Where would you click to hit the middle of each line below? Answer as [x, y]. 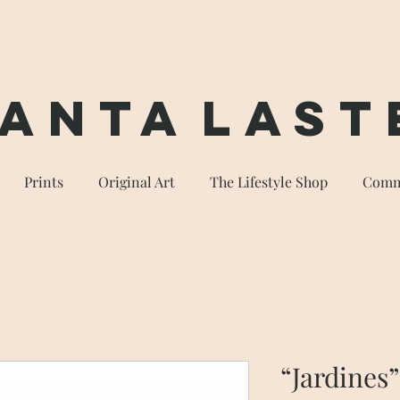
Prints [43, 182]
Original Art [136, 182]
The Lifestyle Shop [268, 182]
